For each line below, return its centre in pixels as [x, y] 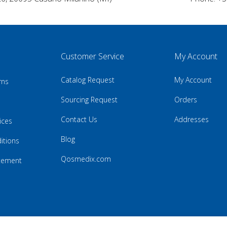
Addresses [192, 120]
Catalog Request [87, 80]
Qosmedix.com [86, 159]
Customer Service [92, 56]
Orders [186, 100]
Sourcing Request [89, 100]
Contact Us [79, 120]
